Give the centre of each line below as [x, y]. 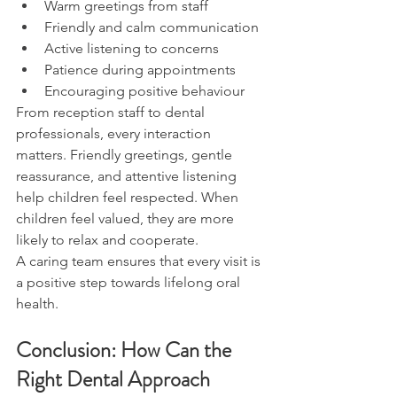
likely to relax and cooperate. [107, 240]
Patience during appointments [140, 70]
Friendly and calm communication [152, 27]
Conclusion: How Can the [126, 350]
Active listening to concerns [132, 49]
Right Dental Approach [115, 380]
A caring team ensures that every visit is [140, 261]
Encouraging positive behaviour [144, 91]
